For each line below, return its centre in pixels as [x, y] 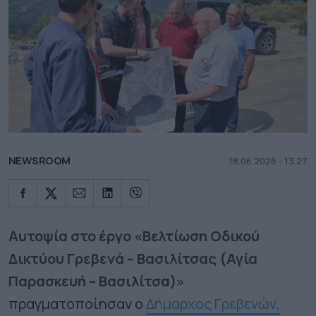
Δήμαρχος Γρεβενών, [213, 303]
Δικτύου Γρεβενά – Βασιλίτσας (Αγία [133, 258]
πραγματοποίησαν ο [77, 303]
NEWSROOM [39, 160]
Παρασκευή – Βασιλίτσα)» [97, 281]
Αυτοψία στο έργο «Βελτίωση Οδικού [134, 236]
